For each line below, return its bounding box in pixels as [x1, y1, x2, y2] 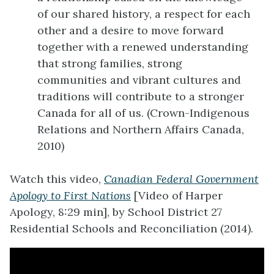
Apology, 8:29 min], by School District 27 [10, 205, 222, 220]
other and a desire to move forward [37, 23, 224, 38]
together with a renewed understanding [37, 40, 248, 54]
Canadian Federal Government [104, 172, 259, 187]
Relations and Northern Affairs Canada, [37, 122, 244, 137]
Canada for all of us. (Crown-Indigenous [37, 106, 250, 120]
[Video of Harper [131, 188, 223, 203]
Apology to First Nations [10, 188, 131, 203]
